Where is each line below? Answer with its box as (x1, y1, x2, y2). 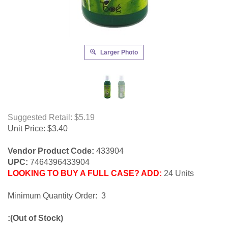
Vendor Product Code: (8, 147, 94, 156)
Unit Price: (8, 124, 45, 133)
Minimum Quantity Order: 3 (8, 191, 106, 201)
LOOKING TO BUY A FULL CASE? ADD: (8, 169, 162, 178)
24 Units (162, 169, 194, 178)
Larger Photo (99, 49, 138, 56)
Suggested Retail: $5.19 (8, 113, 95, 122)
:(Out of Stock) (8, 214, 63, 223)
